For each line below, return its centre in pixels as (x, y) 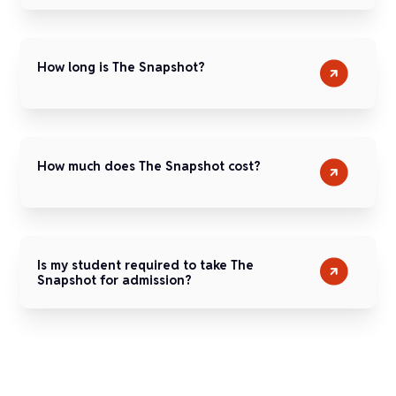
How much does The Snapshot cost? (149, 166)
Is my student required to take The (146, 265)
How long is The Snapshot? (122, 67)
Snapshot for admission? (115, 280)
